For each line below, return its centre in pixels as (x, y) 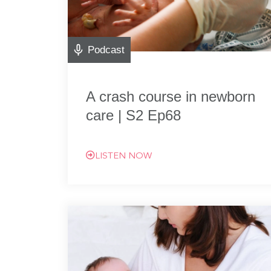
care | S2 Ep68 (133, 115)
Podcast (106, 50)
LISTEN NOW (123, 156)
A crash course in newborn (171, 96)
